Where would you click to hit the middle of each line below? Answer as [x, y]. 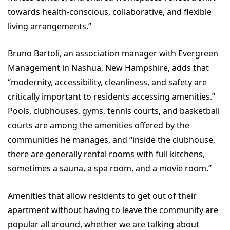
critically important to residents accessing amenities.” [111, 96]
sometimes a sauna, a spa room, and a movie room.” [110, 168]
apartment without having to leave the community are [113, 210]
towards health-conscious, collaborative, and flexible [110, 12]
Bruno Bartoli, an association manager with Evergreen [113, 53]
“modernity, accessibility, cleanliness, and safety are [107, 82]
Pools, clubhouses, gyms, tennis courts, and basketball [114, 111]
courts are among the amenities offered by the [99, 125]
